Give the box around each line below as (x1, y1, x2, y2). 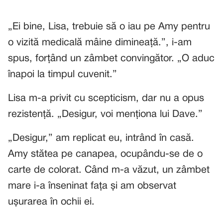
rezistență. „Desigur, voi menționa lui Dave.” (8, 110, 203, 119)
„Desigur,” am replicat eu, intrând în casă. (8, 134, 194, 143)
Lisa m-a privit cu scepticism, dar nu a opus (8, 94, 204, 103)
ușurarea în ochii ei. (8, 198, 95, 207)
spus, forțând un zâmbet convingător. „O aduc (8, 54, 215, 63)
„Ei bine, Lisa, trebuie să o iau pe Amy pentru (8, 22, 210, 31)
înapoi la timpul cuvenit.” (8, 70, 117, 79)
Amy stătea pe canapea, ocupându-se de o (8, 150, 203, 159)
